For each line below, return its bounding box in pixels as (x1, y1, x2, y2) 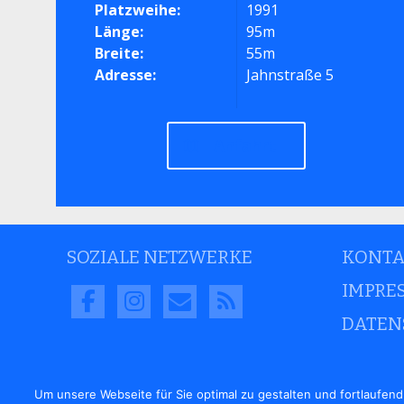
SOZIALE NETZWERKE (67, 246, 253, 268)
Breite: (95, 43, 144, 63)
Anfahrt (214, 134, 278, 156)
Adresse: (95, 65, 157, 85)
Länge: (95, 22, 144, 41)
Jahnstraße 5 (246, 65, 335, 85)
